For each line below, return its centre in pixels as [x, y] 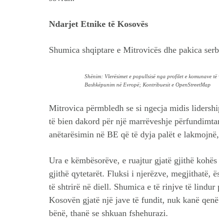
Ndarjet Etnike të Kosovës [99, 24]
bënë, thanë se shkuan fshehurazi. [109, 213]
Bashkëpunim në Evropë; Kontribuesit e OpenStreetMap [147, 85]
